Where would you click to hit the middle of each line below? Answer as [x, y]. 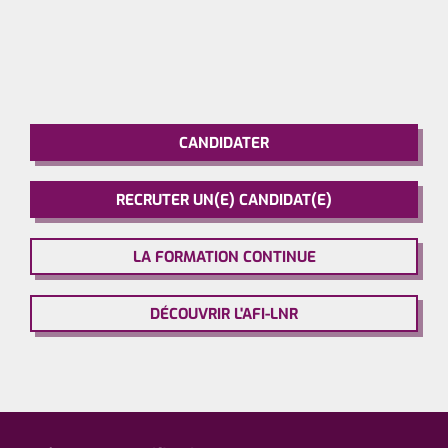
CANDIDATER [224, 143]
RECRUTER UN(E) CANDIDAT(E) [224, 200]
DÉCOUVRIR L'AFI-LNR [224, 314]
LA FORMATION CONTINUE [224, 257]
